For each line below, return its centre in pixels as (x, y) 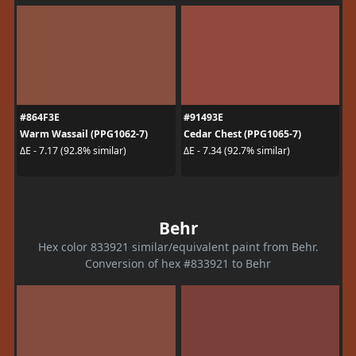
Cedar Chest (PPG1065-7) (242, 133)
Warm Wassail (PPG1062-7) (83, 133)
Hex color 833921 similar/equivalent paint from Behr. (178, 246)
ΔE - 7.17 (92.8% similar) (73, 151)
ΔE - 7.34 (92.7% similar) (237, 151)
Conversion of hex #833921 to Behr (178, 263)
